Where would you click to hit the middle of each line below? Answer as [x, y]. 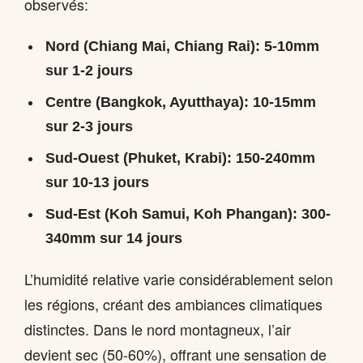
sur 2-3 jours [89, 126]
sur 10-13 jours [97, 182]
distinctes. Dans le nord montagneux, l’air [158, 329]
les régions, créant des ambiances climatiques [173, 304]
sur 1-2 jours [89, 70]
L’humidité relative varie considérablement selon [179, 279]
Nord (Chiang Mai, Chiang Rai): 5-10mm [182, 46]
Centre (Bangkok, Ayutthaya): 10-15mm [180, 102]
